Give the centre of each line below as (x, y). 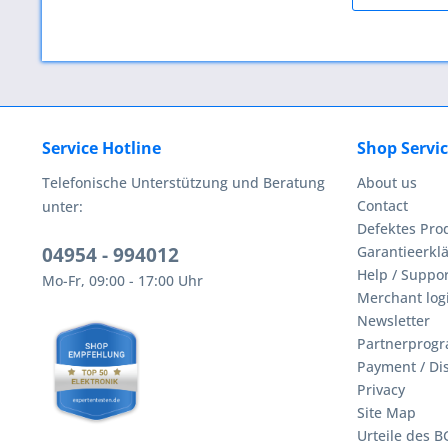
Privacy (381, 390)
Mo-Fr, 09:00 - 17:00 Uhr (122, 281)
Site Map (386, 413)
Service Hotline (101, 148)
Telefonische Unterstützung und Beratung (183, 183)
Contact (382, 206)
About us (387, 183)
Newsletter (393, 321)
